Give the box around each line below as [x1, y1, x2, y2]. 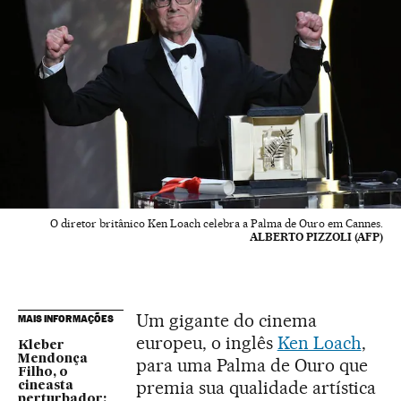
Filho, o [18, 365, 68, 379]
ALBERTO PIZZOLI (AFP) [250, 229, 383, 243]
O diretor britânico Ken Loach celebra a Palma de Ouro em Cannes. [50, 216, 383, 230]
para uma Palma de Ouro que [136, 354, 368, 376]
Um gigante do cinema [136, 309, 317, 331]
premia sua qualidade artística [136, 376, 377, 398]
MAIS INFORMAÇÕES [18, 311, 114, 325]
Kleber [18, 338, 64, 352]
